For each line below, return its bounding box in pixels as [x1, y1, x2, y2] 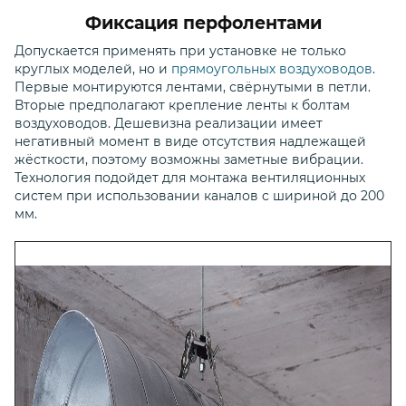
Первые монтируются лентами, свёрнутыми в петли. [14, 79, 371, 95]
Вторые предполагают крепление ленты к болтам [14, 97, 350, 113]
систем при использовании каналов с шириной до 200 [14, 188, 384, 204]
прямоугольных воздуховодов [171, 61, 372, 77]
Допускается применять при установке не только [14, 43, 346, 59]
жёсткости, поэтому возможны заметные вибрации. [14, 151, 363, 168]
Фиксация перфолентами [84, 13, 322, 34]
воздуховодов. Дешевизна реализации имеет [14, 115, 323, 131]
